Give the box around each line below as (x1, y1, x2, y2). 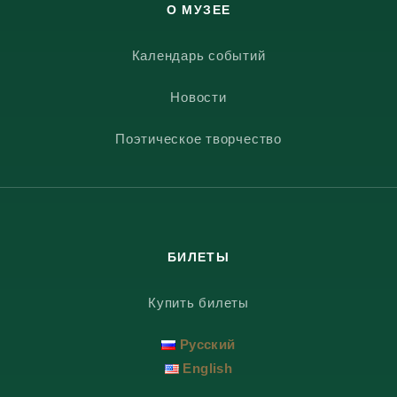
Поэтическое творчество (115, 130, 282, 146)
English (183, 360, 233, 376)
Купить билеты (148, 294, 249, 310)
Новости (170, 89, 227, 105)
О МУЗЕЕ (166, 2, 231, 17)
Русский (179, 336, 236, 352)
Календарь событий (131, 47, 266, 63)
